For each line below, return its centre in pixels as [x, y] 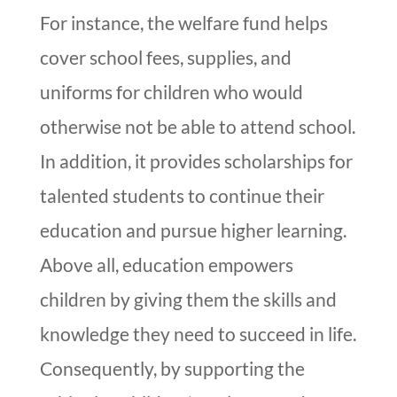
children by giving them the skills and [188, 300]
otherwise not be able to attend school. [197, 127]
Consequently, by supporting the [172, 369]
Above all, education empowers [166, 265]
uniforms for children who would [171, 92]
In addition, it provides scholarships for [196, 161]
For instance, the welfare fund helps [183, 23]
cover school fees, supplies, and [165, 58]
